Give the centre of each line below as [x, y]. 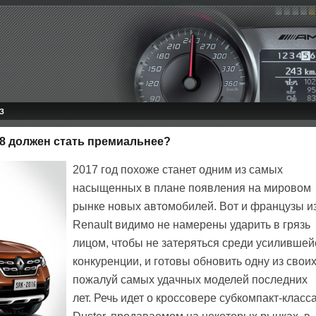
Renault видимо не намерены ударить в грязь [192, 225]
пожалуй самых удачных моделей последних [190, 280]
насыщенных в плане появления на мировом [192, 188]
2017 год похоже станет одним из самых [178, 170]
